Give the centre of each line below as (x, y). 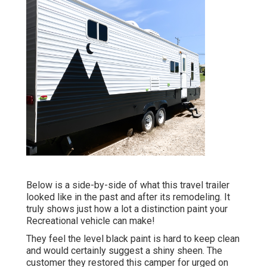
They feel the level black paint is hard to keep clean (133, 239)
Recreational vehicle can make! (91, 221)
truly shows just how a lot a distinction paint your (127, 209)
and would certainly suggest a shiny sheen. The (124, 251)
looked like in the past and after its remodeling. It (128, 197)
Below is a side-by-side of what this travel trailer (128, 185)
